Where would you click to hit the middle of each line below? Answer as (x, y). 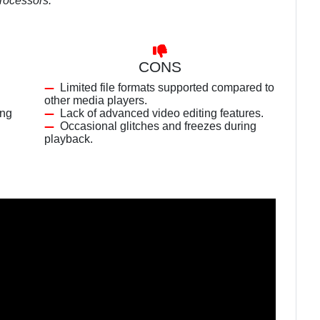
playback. (69, 139)
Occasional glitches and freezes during (158, 126)
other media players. (96, 100)
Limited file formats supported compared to (167, 87)
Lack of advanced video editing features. (162, 113)
